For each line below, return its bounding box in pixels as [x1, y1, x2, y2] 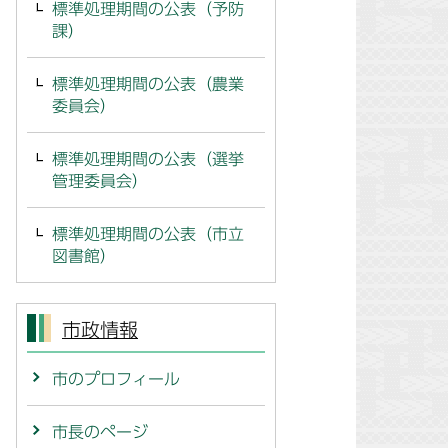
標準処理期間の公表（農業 [52, 76, 244, 92]
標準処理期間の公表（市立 [52, 226, 244, 242]
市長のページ [52, 424, 148, 440]
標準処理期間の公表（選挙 [52, 151, 244, 167]
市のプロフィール [52, 371, 180, 387]
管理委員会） [52, 173, 148, 189]
